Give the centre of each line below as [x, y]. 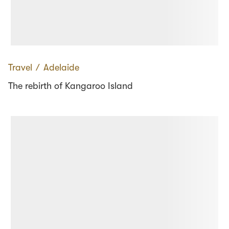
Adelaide [61, 67]
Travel [20, 67]
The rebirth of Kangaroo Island [71, 86]
